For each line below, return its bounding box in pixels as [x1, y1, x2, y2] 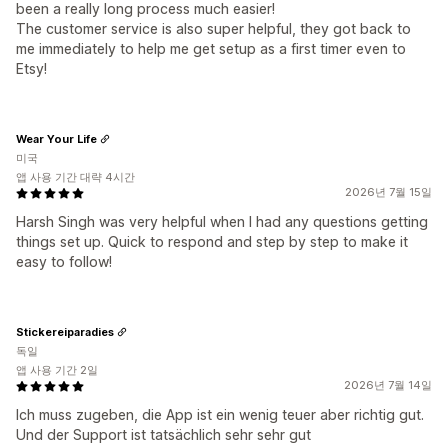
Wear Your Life [16, 131, 97, 146]
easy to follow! [16, 253, 112, 270]
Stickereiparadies [16, 324, 114, 339]
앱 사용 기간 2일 [16, 363, 98, 377]
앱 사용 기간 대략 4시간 [16, 170, 135, 184]
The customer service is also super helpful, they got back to [16, 20, 411, 37]
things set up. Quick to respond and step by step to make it [16, 233, 408, 250]
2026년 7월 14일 [344, 378, 432, 392]
